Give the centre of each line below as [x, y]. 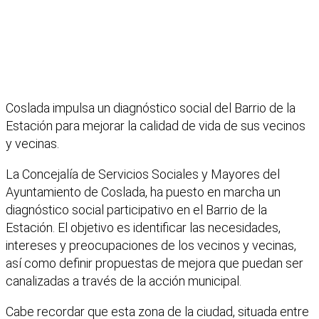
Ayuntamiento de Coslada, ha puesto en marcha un [143, 192]
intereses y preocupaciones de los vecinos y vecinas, [151, 246]
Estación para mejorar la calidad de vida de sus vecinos [156, 126]
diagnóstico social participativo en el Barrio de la [136, 210]
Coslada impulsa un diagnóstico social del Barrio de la [151, 108]
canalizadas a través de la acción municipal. [124, 281]
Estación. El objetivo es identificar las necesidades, [143, 228]
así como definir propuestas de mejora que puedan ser [155, 263]
